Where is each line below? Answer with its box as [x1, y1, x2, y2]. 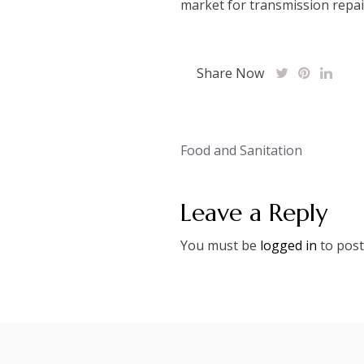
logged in [260, 236, 317, 254]
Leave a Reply [180, 197, 327, 227]
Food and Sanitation [180, 141, 302, 159]
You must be [180, 236, 260, 254]
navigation [180, 162, 293, 192]
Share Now [197, 64, 264, 82]
